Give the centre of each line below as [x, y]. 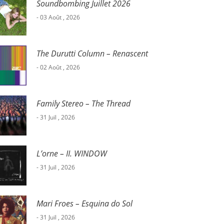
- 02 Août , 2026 [58, 67]
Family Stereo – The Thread [83, 104]
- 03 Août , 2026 [58, 17]
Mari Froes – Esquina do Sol [84, 204]
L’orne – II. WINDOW [71, 154]
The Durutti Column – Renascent [92, 54]
